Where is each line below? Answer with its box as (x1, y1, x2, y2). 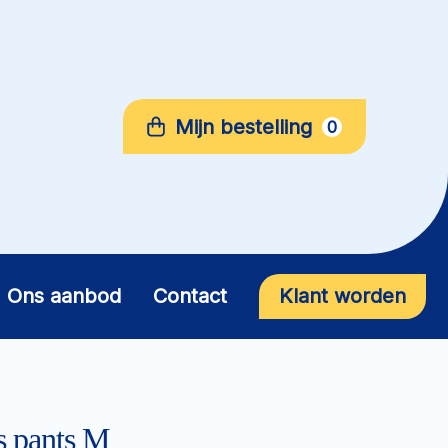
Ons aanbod (7, 284, 121, 309)
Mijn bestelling (175, 114, 312, 139)
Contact (153, 284, 227, 309)
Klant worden (279, 284, 406, 309)
